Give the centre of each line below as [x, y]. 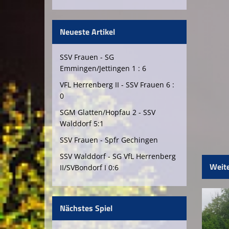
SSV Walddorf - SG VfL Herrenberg [118, 156]
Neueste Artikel [87, 32]
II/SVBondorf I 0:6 [89, 167]
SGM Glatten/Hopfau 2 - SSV [108, 112]
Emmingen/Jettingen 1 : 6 [103, 68]
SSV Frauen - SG [87, 57]
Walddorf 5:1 [82, 123]
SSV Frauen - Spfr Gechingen [109, 140]
